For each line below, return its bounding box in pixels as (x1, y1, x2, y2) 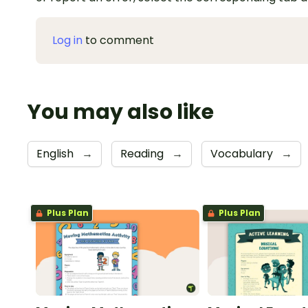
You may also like (27, 98, 214, 127)
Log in (52, 32, 82, 49)
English (36, 146, 76, 162)
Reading (120, 146, 166, 162)
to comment (82, 32, 154, 49)
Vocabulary (210, 146, 276, 162)
